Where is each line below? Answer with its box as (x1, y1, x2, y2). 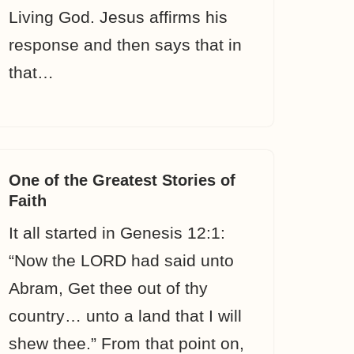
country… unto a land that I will (9, 307, 242, 325)
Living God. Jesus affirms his (9, 8, 228, 26)
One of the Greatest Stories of (9, 171, 235, 189)
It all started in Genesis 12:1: (9, 224, 225, 242)
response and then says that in (9, 36, 242, 54)
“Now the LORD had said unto (9, 251, 234, 269)
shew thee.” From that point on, (9, 334, 244, 352)
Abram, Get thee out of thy (9, 279, 208, 297)
